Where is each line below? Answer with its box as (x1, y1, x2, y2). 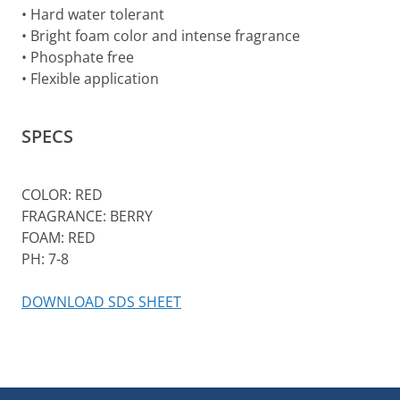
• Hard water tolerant (21, 4, 164, 24)
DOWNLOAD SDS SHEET (21, 292, 181, 312)
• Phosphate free (21, 47, 134, 67)
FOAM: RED (21, 228, 96, 247)
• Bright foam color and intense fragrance (21, 26, 300, 46)
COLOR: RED (21, 185, 103, 204)
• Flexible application (21, 69, 159, 88)
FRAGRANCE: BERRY (21, 206, 153, 226)
